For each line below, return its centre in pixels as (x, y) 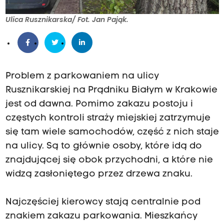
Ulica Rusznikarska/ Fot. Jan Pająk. (67, 20)
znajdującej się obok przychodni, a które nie (109, 160)
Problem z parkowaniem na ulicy (82, 76)
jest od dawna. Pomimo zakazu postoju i (99, 104)
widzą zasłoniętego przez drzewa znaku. (99, 174)
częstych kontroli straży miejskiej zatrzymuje (108, 118)
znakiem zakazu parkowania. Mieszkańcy (101, 216)
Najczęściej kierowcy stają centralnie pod (103, 202)
